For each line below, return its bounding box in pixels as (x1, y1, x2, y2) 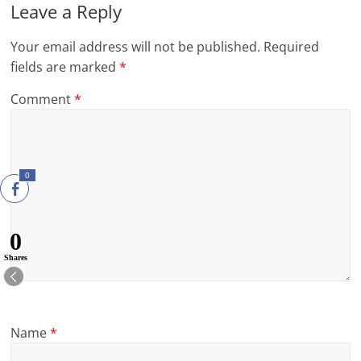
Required (263, 38, 320, 56)
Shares (4, 253, 27, 262)
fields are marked (10, 58, 120, 77)
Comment (10, 90, 75, 109)
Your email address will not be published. (10, 38, 261, 56)
